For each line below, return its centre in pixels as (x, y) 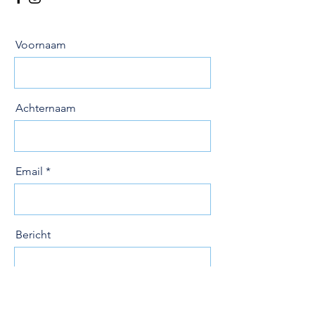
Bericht (33, 234)
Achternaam (46, 108)
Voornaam (41, 45)
